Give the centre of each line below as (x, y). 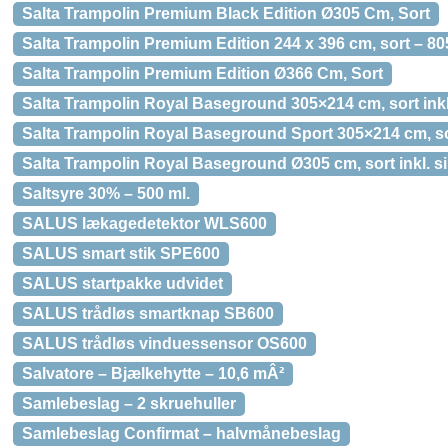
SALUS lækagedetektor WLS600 (144, 223)
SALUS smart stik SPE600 (121, 253)
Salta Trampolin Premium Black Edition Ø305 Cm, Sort (226, 13)
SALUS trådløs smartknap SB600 (148, 313)
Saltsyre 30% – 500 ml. (106, 193)
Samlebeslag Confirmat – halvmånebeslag (181, 433)
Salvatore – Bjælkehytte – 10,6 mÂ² (153, 373)
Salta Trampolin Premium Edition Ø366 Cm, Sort (202, 73)
